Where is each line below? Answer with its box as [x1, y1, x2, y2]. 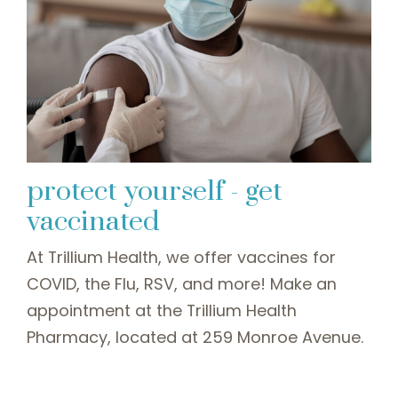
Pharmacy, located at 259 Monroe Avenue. [27, 325, 363, 348]
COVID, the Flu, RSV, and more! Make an [27, 272, 337, 295]
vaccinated [27, 203, 160, 239]
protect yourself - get [27, 173, 283, 209]
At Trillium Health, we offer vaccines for [27, 245, 336, 268]
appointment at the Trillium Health [27, 298, 297, 322]
